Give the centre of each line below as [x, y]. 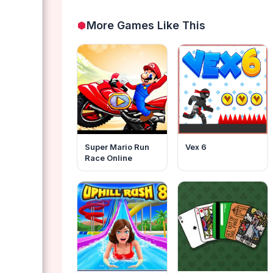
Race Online [108, 158]
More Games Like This [146, 25]
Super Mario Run [117, 147]
